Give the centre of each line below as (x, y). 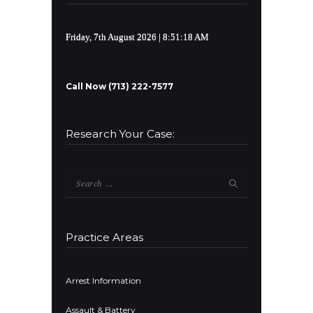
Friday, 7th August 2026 (111, 37)
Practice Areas (104, 237)
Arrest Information (103, 281)
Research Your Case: (120, 134)
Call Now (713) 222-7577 (119, 87)
